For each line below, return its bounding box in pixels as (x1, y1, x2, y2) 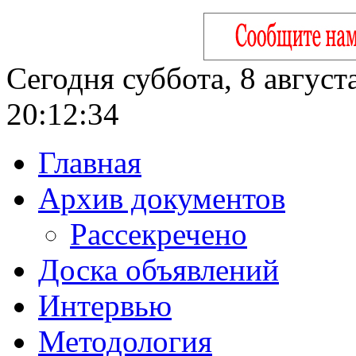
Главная (38, 145, 141, 180)
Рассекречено (70, 217, 247, 251)
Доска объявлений (38, 253, 279, 287)
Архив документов (38, 181, 285, 215)
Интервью (38, 288, 172, 323)
